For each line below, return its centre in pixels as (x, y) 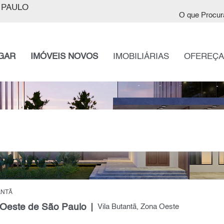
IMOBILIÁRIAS (141, 57)
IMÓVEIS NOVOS (64, 57)
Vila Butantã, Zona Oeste (138, 207)
